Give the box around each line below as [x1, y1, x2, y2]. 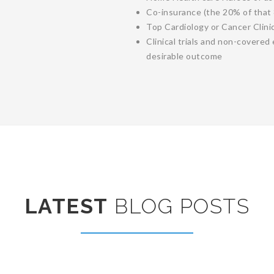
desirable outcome [146, 50, 223, 61]
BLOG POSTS [108, 193, 250, 218]
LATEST [24, 193, 108, 218]
